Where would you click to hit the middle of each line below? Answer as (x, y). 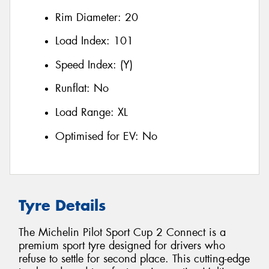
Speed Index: (88, 65)
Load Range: (85, 112)
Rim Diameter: (90, 17)
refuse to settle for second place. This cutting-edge (134, 258)
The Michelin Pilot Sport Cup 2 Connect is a (122, 232)
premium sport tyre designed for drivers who (122, 245)
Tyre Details (62, 206)
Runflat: (74, 89)
